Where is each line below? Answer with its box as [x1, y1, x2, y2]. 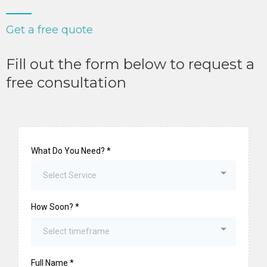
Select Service [43, 170, 97, 181]
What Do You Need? [31, 146, 107, 156]
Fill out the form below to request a [6, 55, 254, 73]
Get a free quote [6, 23, 93, 37]
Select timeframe [43, 226, 110, 237]
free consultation [6, 74, 126, 92]
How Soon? [31, 202, 75, 212]
